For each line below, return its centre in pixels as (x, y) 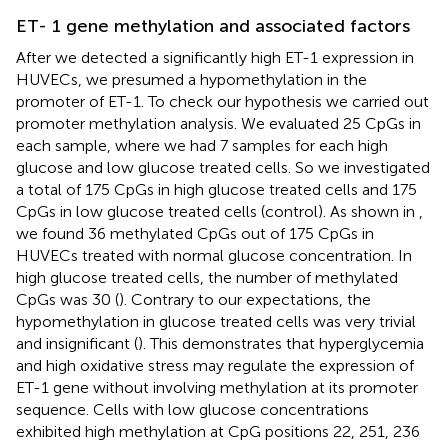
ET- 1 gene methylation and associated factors (213, 26)
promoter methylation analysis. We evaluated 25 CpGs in (218, 124)
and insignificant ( (77, 344)
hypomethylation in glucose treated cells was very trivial (216, 322)
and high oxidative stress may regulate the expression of (215, 366)
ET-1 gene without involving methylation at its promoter (217, 388)
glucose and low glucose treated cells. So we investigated (223, 168)
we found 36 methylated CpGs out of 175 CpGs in (195, 234)
